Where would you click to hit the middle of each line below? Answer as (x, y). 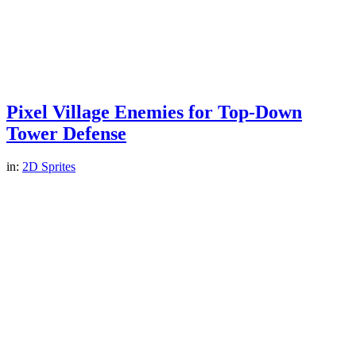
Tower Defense (66, 133)
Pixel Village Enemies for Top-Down (154, 112)
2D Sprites (49, 167)
